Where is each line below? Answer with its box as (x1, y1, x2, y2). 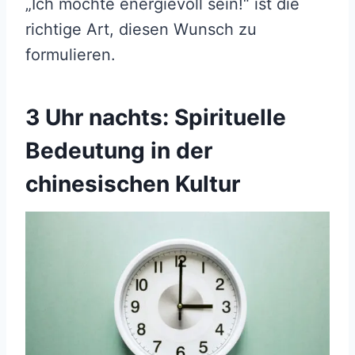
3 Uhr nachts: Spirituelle (25, 104, 286, 132)
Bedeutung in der (25, 137, 212, 165)
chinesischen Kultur (25, 170, 240, 198)
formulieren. (25, 45, 116, 65)
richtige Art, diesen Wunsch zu (25, 20, 257, 40)
